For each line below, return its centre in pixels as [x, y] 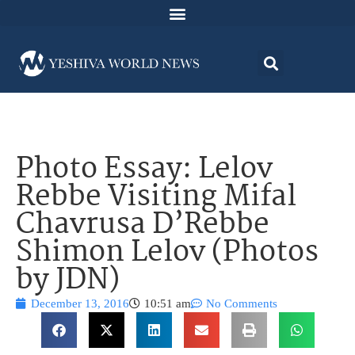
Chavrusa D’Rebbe [143, 226]
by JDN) [68, 281]
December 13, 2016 [80, 304]
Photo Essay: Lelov [144, 170]
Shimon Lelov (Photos [167, 254]
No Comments [242, 304]
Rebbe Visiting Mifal [156, 198]
